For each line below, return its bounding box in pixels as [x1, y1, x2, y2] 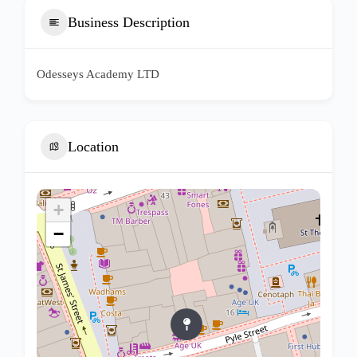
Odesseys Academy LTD [37, 68, 159, 80]
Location [68, 138, 119, 155]
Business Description [68, 14, 190, 30]
